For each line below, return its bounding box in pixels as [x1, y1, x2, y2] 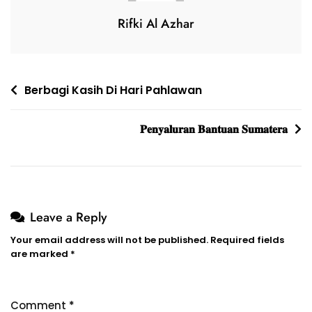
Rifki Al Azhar [118, 14, 194, 33]
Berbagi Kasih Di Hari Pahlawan [24, 81, 202, 98]
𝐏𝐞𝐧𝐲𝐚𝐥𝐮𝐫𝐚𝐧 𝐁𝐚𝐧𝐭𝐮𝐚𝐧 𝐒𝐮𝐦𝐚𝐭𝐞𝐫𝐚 [140, 120, 288, 137]
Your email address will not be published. [10, 233, 208, 247]
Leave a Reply [30, 208, 107, 226]
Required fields [210, 233, 284, 247]
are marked [10, 247, 70, 260]
